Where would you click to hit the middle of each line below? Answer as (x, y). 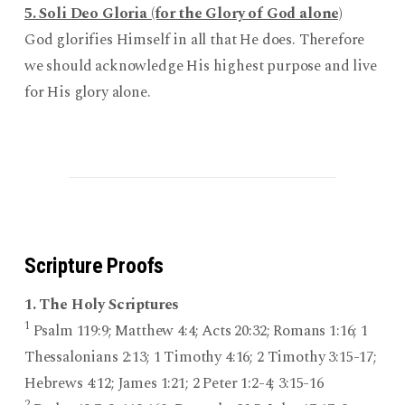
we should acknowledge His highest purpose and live (200, 66)
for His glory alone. (87, 92)
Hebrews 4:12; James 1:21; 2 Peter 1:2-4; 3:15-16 (174, 383)
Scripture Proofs (94, 265)
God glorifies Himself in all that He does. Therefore (194, 39)
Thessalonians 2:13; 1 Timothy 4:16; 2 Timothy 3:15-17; (200, 357)
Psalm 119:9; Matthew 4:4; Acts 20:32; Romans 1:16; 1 (198, 330)
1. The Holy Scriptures (102, 304)
